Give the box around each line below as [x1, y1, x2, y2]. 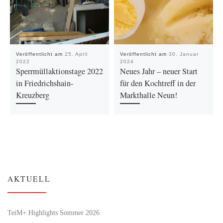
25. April [64, 51, 88, 57]
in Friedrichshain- [15, 77, 73, 89]
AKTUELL [7, 173, 51, 184]
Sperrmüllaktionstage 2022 [15, 65, 103, 77]
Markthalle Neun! [119, 89, 177, 101]
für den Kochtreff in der [119, 77, 196, 89]
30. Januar [168, 51, 199, 57]
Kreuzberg [15, 89, 49, 101]
